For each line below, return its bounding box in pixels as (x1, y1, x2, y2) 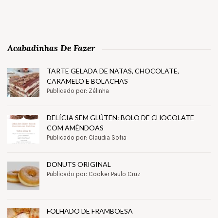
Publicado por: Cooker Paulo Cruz (47, 170, 141, 178)
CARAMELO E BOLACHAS (47, 76, 128, 85)
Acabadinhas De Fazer (7, 42, 95, 54)
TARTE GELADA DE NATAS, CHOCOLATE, (47, 66, 179, 75)
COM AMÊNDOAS (47, 123, 104, 132)
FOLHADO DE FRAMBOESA (47, 206, 133, 215)
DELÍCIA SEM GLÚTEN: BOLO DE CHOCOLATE (47, 113, 194, 122)
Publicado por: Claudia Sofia (47, 133, 127, 141)
